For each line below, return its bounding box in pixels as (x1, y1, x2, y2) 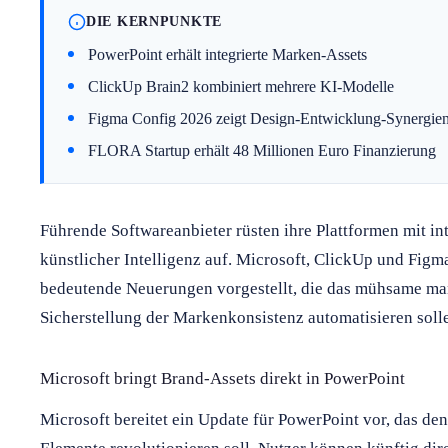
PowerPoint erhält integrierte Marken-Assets (88, 45, 367, 63)
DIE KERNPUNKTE (86, 13, 223, 30)
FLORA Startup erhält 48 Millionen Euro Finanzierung (88, 141, 436, 159)
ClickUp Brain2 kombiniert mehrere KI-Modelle (88, 77, 394, 95)
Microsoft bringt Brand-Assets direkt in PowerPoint (40, 368, 405, 388)
